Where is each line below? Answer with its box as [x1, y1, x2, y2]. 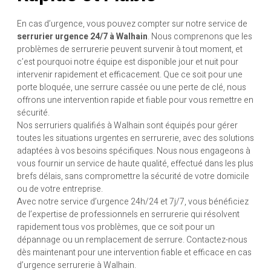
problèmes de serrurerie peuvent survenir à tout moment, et [17, 42, 243, 56]
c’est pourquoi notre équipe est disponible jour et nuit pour [17, 55, 238, 68]
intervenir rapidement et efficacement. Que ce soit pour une [17, 68, 243, 81]
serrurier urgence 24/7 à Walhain [17, 30, 148, 43]
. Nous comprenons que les [148, 30, 252, 43]
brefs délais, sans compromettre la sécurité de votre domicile [17, 169, 249, 183]
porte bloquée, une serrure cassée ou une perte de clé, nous [17, 80, 246, 94]
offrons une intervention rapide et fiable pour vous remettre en [17, 93, 253, 106]
